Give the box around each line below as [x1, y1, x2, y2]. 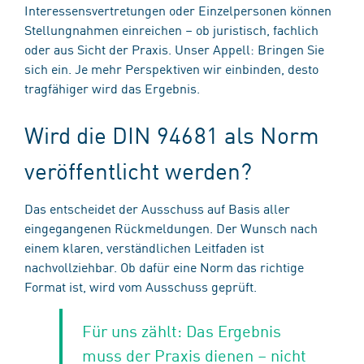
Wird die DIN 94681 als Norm [24, 118, 319, 150]
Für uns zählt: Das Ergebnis [81, 318, 281, 341]
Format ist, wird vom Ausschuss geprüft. [24, 276, 263, 295]
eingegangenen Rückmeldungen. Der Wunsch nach [24, 218, 318, 236]
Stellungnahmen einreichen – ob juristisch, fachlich [24, 19, 318, 38]
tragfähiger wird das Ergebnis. [24, 78, 203, 97]
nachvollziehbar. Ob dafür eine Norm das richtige [24, 257, 304, 275]
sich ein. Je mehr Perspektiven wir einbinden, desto [24, 58, 318, 77]
